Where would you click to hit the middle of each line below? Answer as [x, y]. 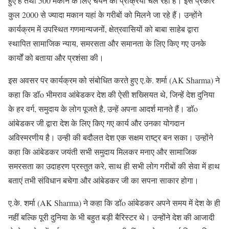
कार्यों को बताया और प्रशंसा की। [56, 57]
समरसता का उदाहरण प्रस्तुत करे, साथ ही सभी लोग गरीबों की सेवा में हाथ [114, 166]
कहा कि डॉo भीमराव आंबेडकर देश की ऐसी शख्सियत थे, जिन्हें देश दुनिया [111, 94]
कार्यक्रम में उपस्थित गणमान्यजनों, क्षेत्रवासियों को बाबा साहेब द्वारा [104, 29]
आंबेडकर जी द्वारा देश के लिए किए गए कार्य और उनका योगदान [96, 123]
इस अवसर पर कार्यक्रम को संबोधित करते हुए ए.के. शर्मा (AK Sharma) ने [114, 80]
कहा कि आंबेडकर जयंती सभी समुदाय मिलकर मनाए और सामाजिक [102, 151]
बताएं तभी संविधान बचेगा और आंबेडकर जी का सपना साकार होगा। [104, 180]
